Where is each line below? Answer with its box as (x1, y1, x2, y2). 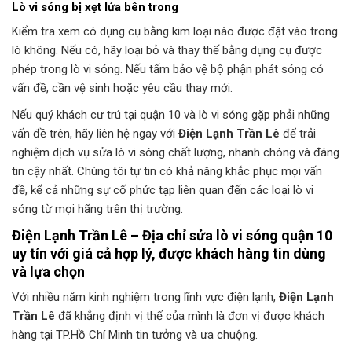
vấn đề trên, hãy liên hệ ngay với (12, 126, 178, 141)
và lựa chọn (12, 263, 85, 280)
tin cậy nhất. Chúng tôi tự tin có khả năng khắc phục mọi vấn (12, 164, 322, 179)
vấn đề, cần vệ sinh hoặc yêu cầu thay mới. (12, 81, 233, 96)
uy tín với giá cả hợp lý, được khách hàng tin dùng (12, 245, 326, 262)
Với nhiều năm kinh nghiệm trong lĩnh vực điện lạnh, (12, 290, 279, 305)
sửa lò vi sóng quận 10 (189, 227, 332, 244)
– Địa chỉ (127, 227, 189, 244)
